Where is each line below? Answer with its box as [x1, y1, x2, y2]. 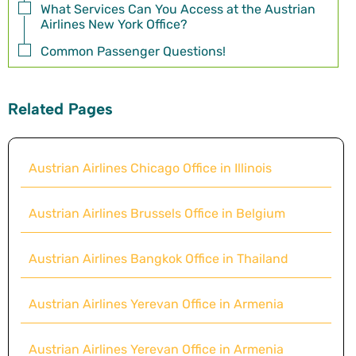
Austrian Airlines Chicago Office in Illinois [29, 160, 272, 176]
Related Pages [8, 99, 113, 118]
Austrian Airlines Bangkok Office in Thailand [29, 250, 288, 266]
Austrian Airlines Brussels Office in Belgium [29, 205, 285, 221]
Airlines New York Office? [41, 17, 188, 33]
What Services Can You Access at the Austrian [41, 2, 315, 17]
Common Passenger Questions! [41, 43, 226, 59]
